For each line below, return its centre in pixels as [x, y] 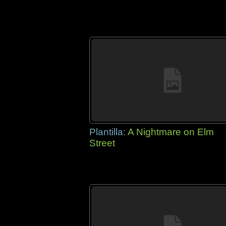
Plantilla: [108, 132]
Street [102, 143]
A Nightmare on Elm [171, 132]
